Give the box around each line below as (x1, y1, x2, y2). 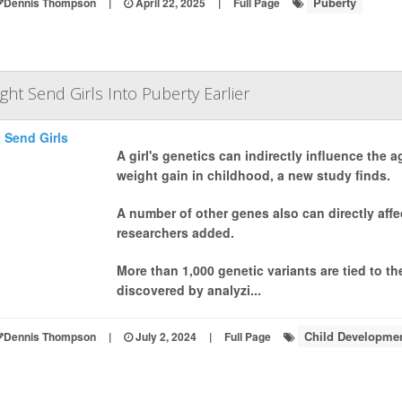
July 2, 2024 (132, 328, 197, 345)
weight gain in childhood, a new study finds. (116, 166, 390, 184)
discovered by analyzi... (116, 281, 261, 299)
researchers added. (116, 223, 234, 241)
